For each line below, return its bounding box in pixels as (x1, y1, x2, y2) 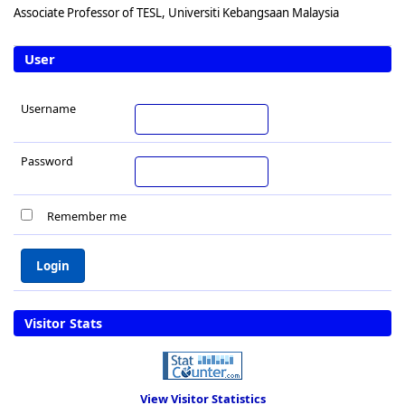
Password (21, 153, 73, 170)
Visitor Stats (24, 314, 102, 332)
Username (21, 100, 76, 118)
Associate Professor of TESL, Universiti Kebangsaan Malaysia (14, 5, 339, 22)
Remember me (47, 207, 127, 224)
